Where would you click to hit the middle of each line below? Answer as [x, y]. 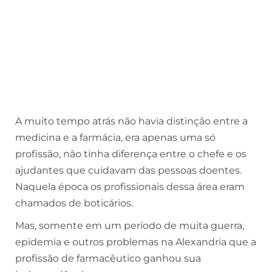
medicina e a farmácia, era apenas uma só [115, 138]
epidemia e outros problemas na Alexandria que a [136, 242]
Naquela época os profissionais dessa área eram [130, 187]
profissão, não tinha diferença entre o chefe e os [131, 154]
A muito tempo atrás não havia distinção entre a [131, 121]
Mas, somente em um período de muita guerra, [130, 226]
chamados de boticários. [75, 203]
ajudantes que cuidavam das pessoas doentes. [128, 170]
